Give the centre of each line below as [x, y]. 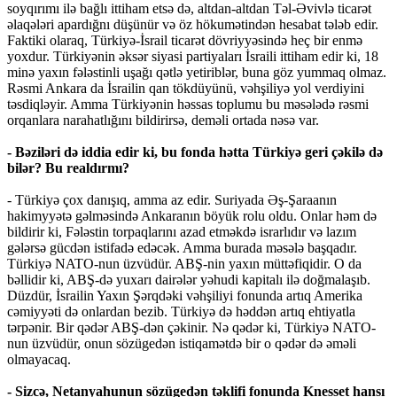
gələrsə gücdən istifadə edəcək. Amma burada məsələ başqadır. [182, 248]
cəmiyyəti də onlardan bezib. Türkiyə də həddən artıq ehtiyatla [181, 312]
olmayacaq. [39, 360]
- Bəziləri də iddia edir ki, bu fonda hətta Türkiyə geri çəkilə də [195, 152]
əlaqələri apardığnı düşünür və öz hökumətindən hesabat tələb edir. [193, 25]
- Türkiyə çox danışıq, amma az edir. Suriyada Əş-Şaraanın [172, 200]
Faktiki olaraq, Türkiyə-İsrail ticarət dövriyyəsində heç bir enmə [185, 41]
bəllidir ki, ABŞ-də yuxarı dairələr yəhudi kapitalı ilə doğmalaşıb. [189, 280]
